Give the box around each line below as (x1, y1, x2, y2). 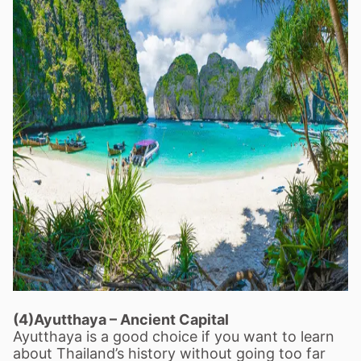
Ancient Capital (120, 311, 229, 328)
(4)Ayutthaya (13, 311, 110, 328)
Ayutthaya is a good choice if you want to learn (13, 328, 334, 345)
